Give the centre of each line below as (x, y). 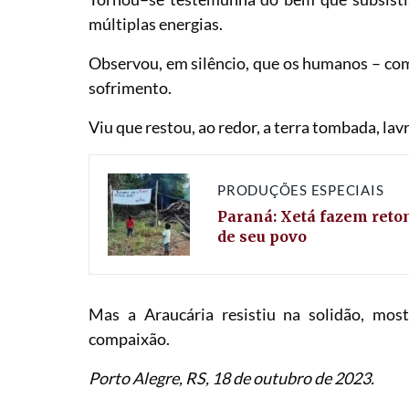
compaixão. (130, 339)
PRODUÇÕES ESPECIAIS (301, 189)
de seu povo (264, 236)
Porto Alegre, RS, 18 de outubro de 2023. (232, 378)
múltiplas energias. (156, 24)
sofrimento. (131, 88)
